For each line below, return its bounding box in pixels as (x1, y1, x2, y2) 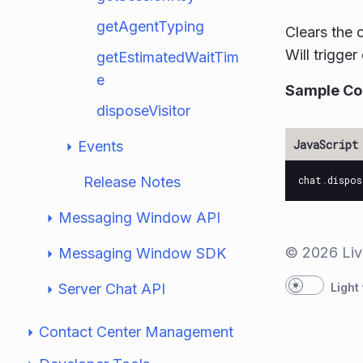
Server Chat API (58, 280, 165, 297)
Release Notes (83, 173, 181, 190)
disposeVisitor (96, 102, 190, 119)
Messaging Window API (58, 209, 220, 226)
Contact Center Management (39, 323, 233, 340)
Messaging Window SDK (58, 245, 226, 262)
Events (78, 138, 123, 155)
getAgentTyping (96, 18, 204, 35)
